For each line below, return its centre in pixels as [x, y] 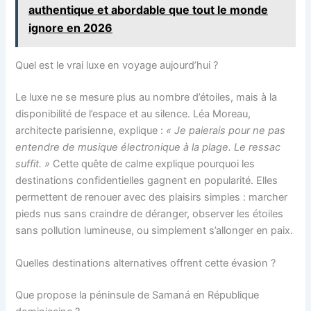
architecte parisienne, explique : [91, 131]
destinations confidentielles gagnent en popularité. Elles [147, 181]
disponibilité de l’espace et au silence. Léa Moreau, [133, 114]
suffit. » [33, 164]
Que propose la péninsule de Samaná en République [137, 295]
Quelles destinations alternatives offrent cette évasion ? [146, 263]
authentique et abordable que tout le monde [149, 10]
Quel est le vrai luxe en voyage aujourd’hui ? [117, 66]
